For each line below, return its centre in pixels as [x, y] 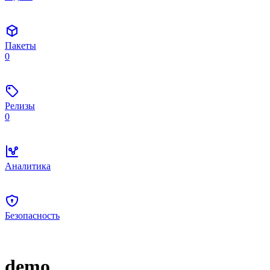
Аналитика [28, 166]
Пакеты [20, 46]
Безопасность [32, 215]
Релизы [20, 106]
